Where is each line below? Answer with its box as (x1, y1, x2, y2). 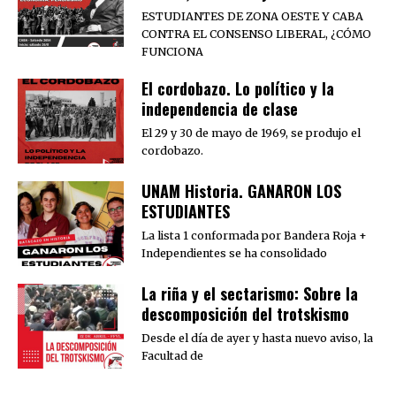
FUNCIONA (141, 45, 203, 59)
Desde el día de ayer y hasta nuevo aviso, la (141, 331, 373, 346)
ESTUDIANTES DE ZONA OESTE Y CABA (141, 10, 363, 24)
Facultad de (141, 349, 203, 363)
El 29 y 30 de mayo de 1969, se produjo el (141, 126, 361, 141)
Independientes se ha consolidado (141, 247, 327, 261)
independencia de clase (141, 97, 298, 121)
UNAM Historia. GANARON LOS (141, 179, 341, 203)
